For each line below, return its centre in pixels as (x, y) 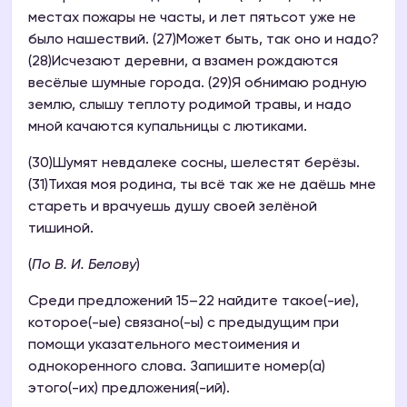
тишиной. (61, 229)
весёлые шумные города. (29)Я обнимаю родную (198, 84)
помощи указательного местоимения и (164, 346)
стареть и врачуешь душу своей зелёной (173, 208)
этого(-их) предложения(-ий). (129, 389)
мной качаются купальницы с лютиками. (168, 128)
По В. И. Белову (84, 266)
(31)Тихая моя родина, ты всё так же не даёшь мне (202, 186)
